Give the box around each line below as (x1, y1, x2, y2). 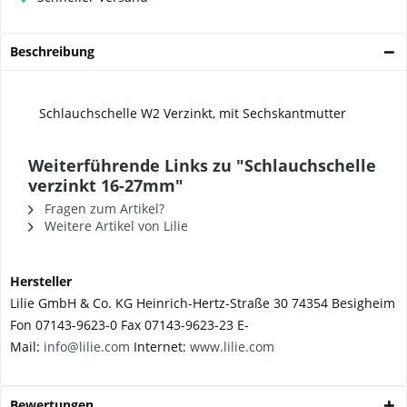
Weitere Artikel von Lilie (41, 217, 188, 234)
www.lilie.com (190, 338, 274, 355)
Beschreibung (10, 43, 94, 60)
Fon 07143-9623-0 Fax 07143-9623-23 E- (10, 316, 249, 333)
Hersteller (10, 273, 72, 290)
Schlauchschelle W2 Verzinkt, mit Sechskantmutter (39, 104, 346, 122)
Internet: (130, 338, 190, 355)
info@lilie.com (44, 338, 130, 355)
